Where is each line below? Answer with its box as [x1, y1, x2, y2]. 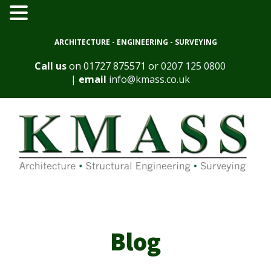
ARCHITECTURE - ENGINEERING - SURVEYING [54, 37, 217, 47]
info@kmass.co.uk [108, 73, 190, 86]
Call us [34, 59, 67, 73]
